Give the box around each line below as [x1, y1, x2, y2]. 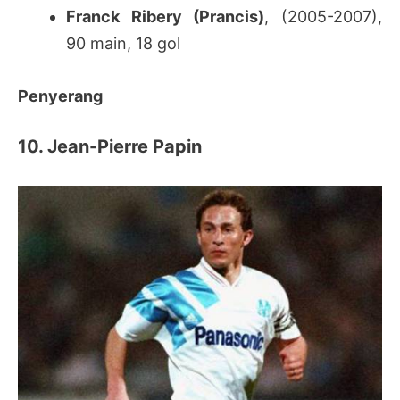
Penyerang [18, 87, 103, 106]
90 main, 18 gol [66, 34, 180, 54]
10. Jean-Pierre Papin [18, 136, 202, 157]
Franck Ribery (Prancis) [66, 7, 265, 27]
